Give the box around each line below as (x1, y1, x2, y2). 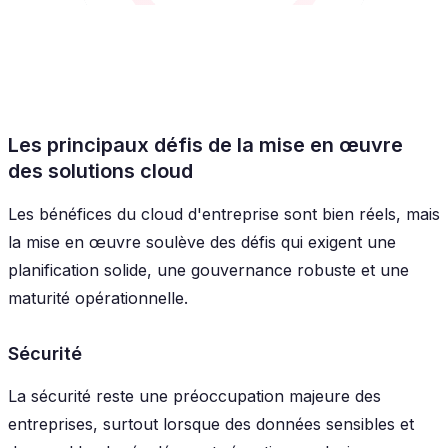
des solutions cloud (8, 158, 193, 183)
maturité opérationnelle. (8, 287, 188, 308)
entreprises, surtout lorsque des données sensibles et (8, 413, 414, 434)
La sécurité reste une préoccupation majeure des (8, 385, 381, 406)
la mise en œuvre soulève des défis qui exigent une (8, 231, 396, 252)
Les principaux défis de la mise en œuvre (8, 132, 403, 157)
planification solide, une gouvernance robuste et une (8, 259, 409, 280)
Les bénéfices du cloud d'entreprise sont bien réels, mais (8, 203, 440, 224)
